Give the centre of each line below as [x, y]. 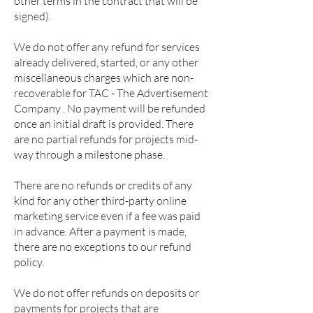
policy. [29, 262]
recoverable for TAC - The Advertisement [111, 93]
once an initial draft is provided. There [104, 124]
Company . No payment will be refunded [110, 108]
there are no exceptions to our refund [103, 247]
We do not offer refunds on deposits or [107, 293]
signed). [32, 16]
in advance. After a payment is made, [100, 231]
